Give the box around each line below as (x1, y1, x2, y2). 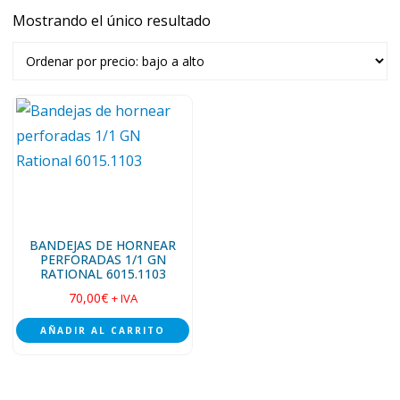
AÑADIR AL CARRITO (40, 324, 166, 337)
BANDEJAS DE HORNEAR (29, 237, 177, 254)
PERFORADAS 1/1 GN (39, 251, 166, 268)
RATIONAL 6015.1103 (39, 265, 166, 282)
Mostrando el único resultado (12, 11, 212, 30)
